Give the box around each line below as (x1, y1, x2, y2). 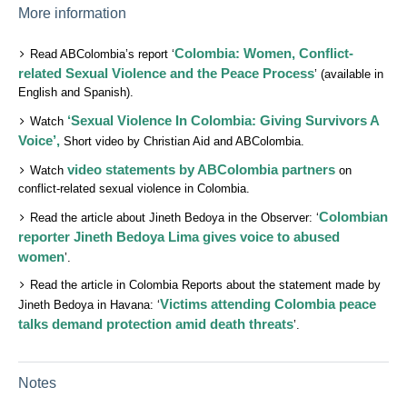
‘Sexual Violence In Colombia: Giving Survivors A (67, 113, 380, 129)
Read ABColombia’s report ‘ (30, 47, 175, 62)
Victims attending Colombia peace (160, 296, 377, 313)
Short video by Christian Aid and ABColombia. (60, 134, 305, 149)
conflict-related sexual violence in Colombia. (18, 182, 251, 196)
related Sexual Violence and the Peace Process (18, 65, 315, 82)
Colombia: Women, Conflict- (174, 45, 354, 62)
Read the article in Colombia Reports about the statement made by (30, 278, 382, 293)
